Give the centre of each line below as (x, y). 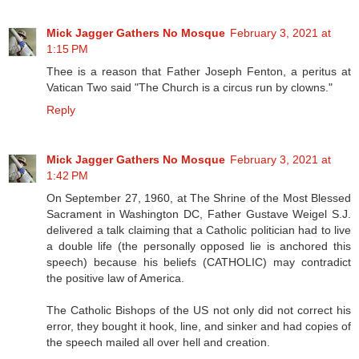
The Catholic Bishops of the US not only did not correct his (199, 311)
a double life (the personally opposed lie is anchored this (199, 246)
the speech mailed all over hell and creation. (158, 343)
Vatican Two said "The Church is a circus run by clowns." (190, 88)
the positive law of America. (115, 278)
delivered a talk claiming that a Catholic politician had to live (199, 230)
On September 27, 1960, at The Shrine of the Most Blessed (199, 198)
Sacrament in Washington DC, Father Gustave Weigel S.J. (199, 214)
